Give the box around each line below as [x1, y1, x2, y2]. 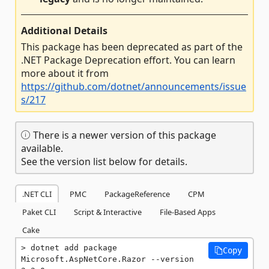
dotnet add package [31, 243, 117, 252]
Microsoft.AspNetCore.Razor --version [21, 254, 194, 264]
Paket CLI [22, 206, 56, 217]
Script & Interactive [74, 206, 142, 217]
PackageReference [104, 188, 170, 199]
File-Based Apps [160, 206, 216, 217]
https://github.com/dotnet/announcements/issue [21, 79, 246, 93]
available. [21, 141, 63, 155]
